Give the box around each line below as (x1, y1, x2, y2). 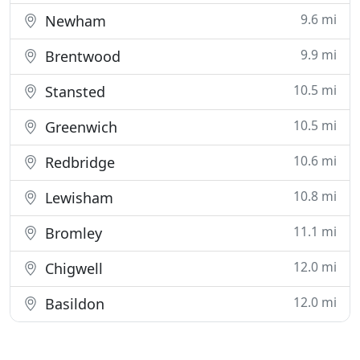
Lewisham (41, 188, 113, 207)
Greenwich (41, 117, 117, 137)
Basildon (41, 294, 104, 313)
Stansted (41, 82, 105, 101)
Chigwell (41, 259, 103, 278)
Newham (41, 11, 106, 31)
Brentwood (41, 47, 121, 66)
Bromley (41, 223, 102, 243)
